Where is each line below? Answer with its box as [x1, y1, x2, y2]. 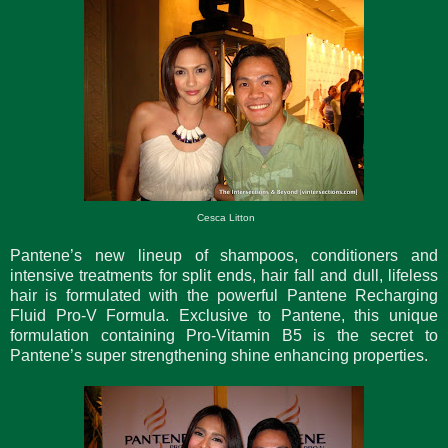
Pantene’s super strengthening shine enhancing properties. [10, 346, 428, 364]
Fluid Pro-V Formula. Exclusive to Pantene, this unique [10, 306, 438, 324]
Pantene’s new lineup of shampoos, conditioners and [10, 246, 438, 264]
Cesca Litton [193, 211, 255, 223]
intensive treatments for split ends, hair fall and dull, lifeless [10, 266, 438, 284]
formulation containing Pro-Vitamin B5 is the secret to [10, 326, 438, 344]
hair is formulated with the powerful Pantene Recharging [10, 286, 438, 304]
